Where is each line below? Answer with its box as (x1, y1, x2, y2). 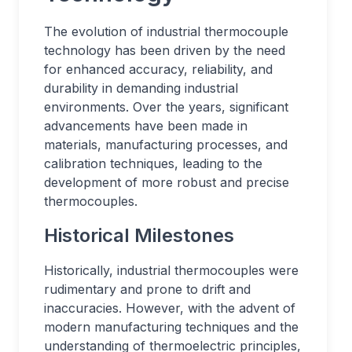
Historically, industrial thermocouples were (44, 262, 299, 278)
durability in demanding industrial (44, 80, 238, 96)
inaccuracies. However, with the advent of (44, 300, 295, 316)
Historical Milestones (44, 224, 234, 247)
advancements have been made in (44, 118, 247, 134)
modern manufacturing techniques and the (44, 319, 299, 335)
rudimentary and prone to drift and (44, 281, 251, 297)
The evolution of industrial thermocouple (44, 24, 288, 39)
